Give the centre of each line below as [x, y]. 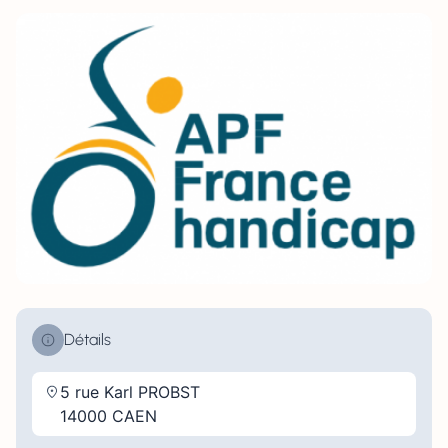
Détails [87, 339]
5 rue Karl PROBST [130, 391]
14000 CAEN [108, 415]
